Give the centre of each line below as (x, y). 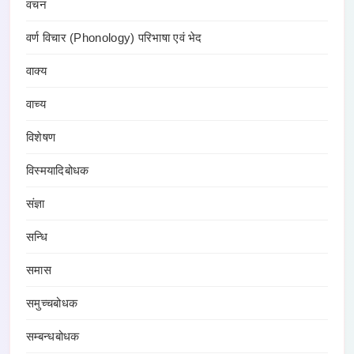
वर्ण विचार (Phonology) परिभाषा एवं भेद (114, 38)
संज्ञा (36, 204)
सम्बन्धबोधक (53, 337)
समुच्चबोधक (52, 303)
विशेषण (41, 137)
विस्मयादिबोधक (58, 171)
